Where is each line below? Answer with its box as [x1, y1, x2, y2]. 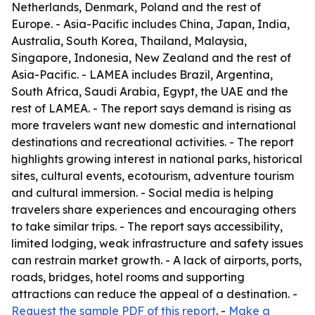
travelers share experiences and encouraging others [11, 202, 296, 217]
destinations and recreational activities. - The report [11, 135, 294, 149]
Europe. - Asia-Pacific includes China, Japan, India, [11, 17, 290, 31]
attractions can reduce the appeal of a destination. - [11, 287, 297, 301]
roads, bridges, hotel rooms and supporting [11, 270, 245, 284]
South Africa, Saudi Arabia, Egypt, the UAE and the [11, 84, 288, 98]
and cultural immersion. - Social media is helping [11, 186, 274, 200]
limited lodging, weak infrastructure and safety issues [11, 236, 303, 250]
